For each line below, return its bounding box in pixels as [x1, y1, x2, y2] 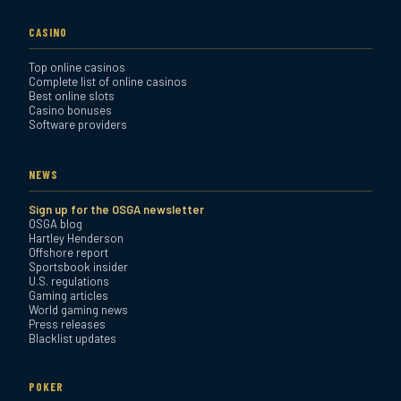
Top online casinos [29, 60, 125, 75]
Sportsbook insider [29, 260, 128, 275]
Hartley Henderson [29, 231, 124, 246]
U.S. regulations [29, 274, 109, 289]
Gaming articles [29, 288, 108, 303]
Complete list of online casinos [29, 74, 187, 90]
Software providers [29, 117, 127, 132]
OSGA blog [29, 217, 82, 232]
